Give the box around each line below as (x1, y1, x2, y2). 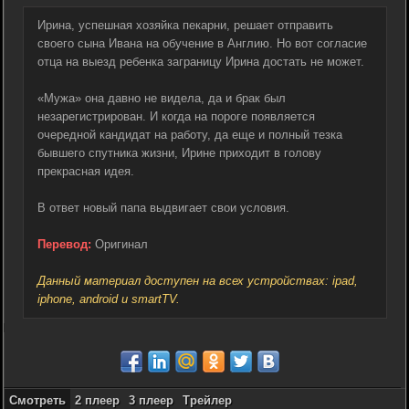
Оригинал (91, 236, 148, 251)
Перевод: (37, 236, 91, 251)
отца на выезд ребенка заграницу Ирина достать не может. (37, 54, 364, 68)
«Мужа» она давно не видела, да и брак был (37, 90, 286, 105)
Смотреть (9, 393, 66, 407)
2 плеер (75, 393, 120, 407)
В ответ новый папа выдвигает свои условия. (37, 200, 289, 215)
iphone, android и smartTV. (37, 291, 180, 306)
